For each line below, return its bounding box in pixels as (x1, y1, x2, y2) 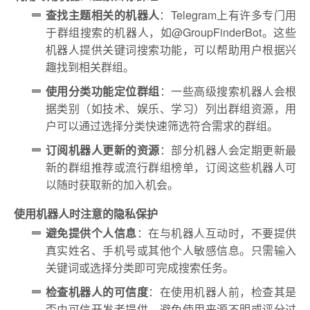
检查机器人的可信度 (46, 284, 149, 300)
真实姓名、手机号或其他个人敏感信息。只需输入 (46, 242, 296, 259)
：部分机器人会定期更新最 (159, 142, 297, 158)
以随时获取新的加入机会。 (46, 176, 179, 193)
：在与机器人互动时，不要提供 (136, 225, 297, 241)
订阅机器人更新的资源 (46, 142, 160, 158)
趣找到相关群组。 (46, 59, 134, 75)
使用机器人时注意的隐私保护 (14, 206, 158, 222)
